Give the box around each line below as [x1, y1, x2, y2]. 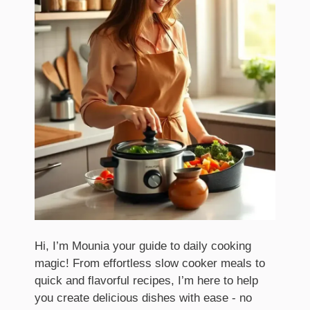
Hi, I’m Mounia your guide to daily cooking [35, 239, 251, 253]
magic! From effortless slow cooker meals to [35, 257, 265, 271]
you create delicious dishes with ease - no [35, 291, 252, 305]
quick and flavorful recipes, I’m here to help [35, 274, 258, 288]
